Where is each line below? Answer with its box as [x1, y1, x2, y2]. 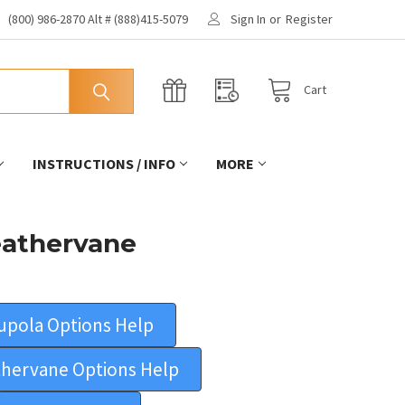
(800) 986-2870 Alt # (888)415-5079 [8, 10, 189, 27]
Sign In [231, 10, 267, 27]
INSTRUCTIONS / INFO [32, 154, 175, 173]
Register [286, 10, 334, 27]
